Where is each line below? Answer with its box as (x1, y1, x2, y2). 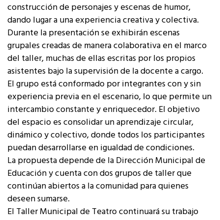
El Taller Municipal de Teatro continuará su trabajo (7, 204, 198, 219)
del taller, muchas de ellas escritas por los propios (7, 51, 195, 66)
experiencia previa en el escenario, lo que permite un (7, 89, 212, 104)
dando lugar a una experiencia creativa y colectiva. (7, 13, 199, 27)
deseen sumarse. (7, 192, 70, 206)
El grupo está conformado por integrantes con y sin (7, 77, 201, 91)
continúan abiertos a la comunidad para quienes (7, 179, 189, 193)
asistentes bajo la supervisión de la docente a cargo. (7, 64, 203, 79)
